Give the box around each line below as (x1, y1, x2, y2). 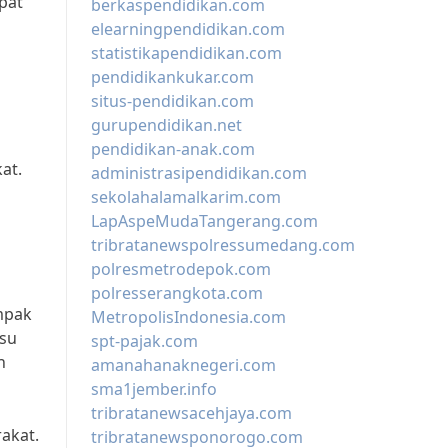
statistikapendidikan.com (91, 42, 282, 65)
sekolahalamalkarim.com (91, 186, 281, 209)
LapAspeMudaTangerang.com (91, 210, 318, 233)
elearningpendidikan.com (91, 18, 285, 41)
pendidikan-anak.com (91, 138, 255, 161)
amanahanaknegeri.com (91, 354, 276, 377)
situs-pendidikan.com (91, 90, 254, 113)
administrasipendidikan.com (91, 162, 307, 185)
